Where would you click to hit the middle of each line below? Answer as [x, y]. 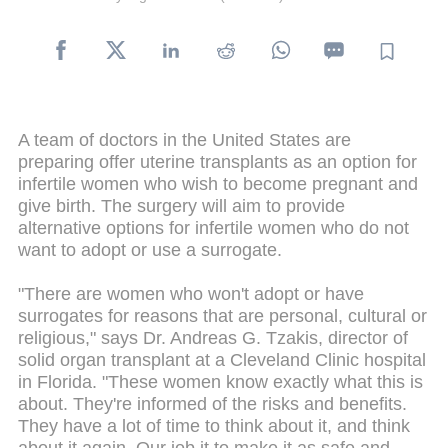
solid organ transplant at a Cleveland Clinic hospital [222, 359]
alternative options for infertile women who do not [213, 227]
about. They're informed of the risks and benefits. [212, 403]
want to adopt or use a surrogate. [150, 249]
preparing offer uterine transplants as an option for [217, 161]
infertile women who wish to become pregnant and [218, 183]
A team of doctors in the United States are [184, 139]
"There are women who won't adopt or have [191, 293]
